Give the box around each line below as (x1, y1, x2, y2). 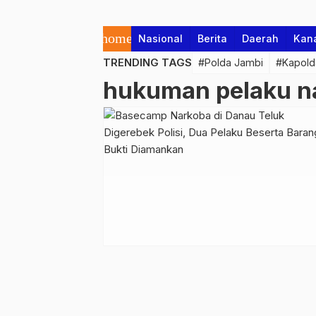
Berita (197, 32, 227, 44)
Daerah (242, 32, 279, 44)
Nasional (138, 32, 183, 44)
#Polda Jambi (198, 56, 263, 68)
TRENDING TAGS (103, 56, 192, 69)
